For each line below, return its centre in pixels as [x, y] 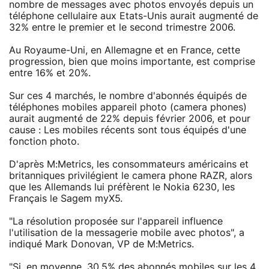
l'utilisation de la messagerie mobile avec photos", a [127, 233]
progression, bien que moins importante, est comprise [132, 62]
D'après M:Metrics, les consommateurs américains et [129, 164]
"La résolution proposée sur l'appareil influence [116, 221]
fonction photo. [44, 141]
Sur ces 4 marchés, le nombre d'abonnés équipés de [128, 96]
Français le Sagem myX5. [66, 198]
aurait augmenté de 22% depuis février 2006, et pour [130, 119]
